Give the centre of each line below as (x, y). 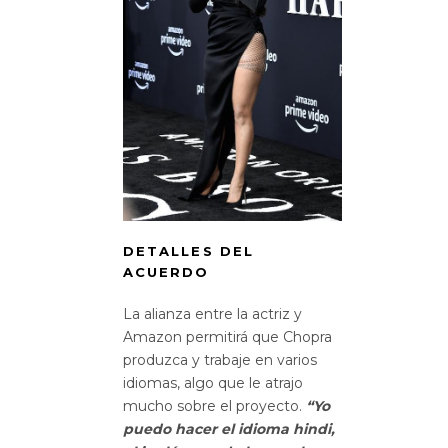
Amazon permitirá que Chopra (227, 336)
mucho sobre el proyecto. (214, 405)
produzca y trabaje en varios (220, 359)
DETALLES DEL (188, 250)
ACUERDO (166, 271)
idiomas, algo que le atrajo (213, 382)
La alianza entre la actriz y (212, 313)
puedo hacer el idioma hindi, (229, 428)
